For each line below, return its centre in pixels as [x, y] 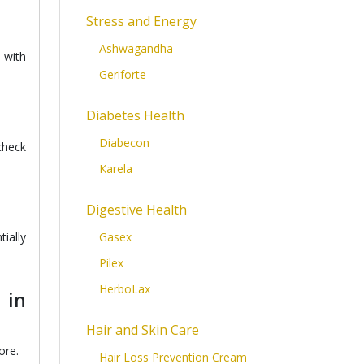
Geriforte [123, 74]
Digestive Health [136, 210]
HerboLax [125, 289]
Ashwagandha [136, 48]
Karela [116, 169]
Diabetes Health [135, 115]
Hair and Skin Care [143, 330]
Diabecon [124, 143]
